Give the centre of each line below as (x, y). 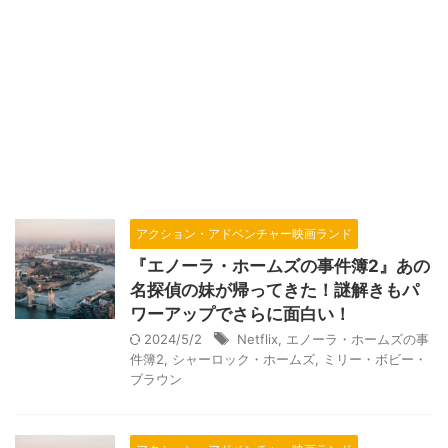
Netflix (257, 339)
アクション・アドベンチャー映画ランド (244, 233)
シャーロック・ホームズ (243, 359)
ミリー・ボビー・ (375, 359)
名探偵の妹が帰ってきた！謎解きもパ (274, 290)
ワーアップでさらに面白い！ (240, 314)
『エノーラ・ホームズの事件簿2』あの (280, 266)
